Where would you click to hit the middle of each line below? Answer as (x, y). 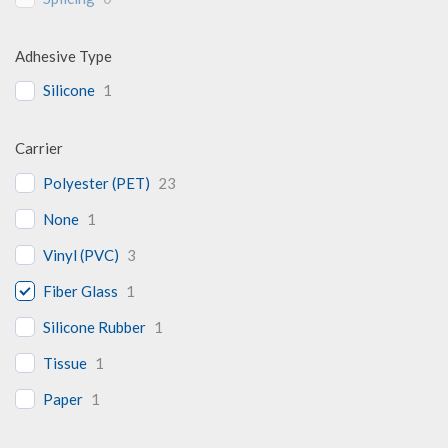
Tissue (65, 362)
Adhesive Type (63, 55)
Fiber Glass (80, 290)
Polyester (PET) (96, 182)
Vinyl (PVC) (81, 254)
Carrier (39, 148)
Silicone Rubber (94, 326)
